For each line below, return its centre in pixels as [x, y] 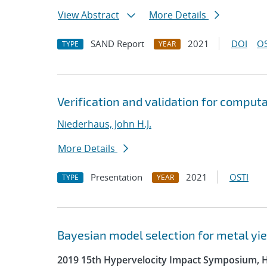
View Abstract [89, 15]
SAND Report [117, 44]
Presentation [117, 177]
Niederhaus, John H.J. [104, 124]
